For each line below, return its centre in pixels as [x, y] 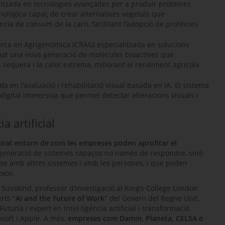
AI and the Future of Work [60, 198]
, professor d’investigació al [78, 188]
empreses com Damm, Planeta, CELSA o [136, 218]
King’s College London [161, 188]
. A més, [54, 218]
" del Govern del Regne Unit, [152, 198]
